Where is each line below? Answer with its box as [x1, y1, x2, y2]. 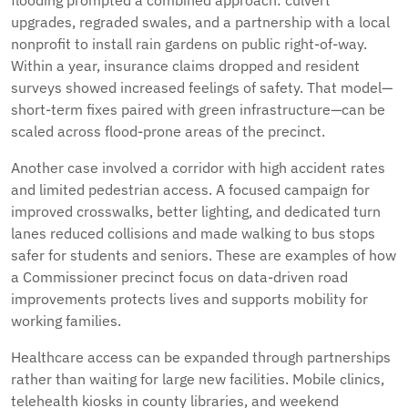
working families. [11, 311, 121, 330]
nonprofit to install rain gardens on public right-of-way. [11, 35, 367, 53]
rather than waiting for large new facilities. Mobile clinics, [11, 370, 384, 388]
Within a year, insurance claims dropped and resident [11, 56, 360, 75]
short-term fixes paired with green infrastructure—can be [11, 100, 385, 118]
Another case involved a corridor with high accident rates [11, 158, 385, 177]
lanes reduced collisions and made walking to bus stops [11, 224, 375, 242]
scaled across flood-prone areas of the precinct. [11, 122, 325, 140]
